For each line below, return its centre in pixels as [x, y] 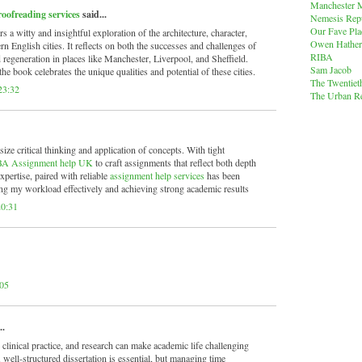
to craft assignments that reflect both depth [175, 163]
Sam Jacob [331, 69]
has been [222, 176]
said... [93, 15]
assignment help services [157, 176]
